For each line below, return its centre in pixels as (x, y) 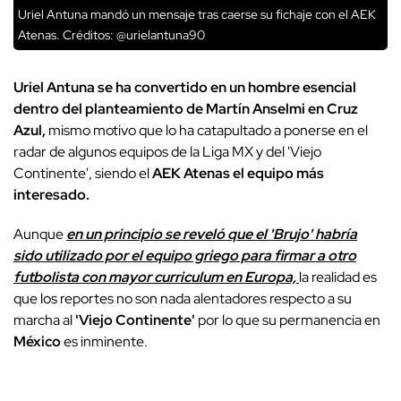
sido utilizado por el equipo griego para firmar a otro (185, 255)
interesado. (51, 194)
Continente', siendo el (83, 173)
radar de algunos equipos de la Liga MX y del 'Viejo (167, 151)
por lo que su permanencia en (288, 320)
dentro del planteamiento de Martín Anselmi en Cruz (186, 108)
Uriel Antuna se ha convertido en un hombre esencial (185, 87)
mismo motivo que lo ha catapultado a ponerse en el (207, 130)
